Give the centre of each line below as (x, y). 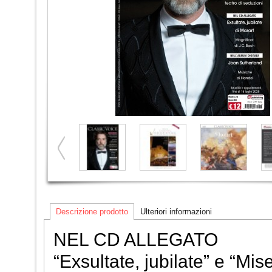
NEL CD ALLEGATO (136, 240)
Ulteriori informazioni (176, 212)
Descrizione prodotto (92, 212)
